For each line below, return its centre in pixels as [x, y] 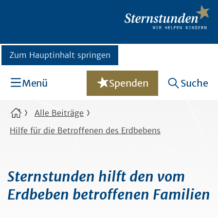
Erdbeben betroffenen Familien [109, 195]
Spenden [129, 83]
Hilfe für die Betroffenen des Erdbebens [85, 130]
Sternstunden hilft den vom [96, 177]
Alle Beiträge [59, 113]
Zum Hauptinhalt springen [60, 55]
